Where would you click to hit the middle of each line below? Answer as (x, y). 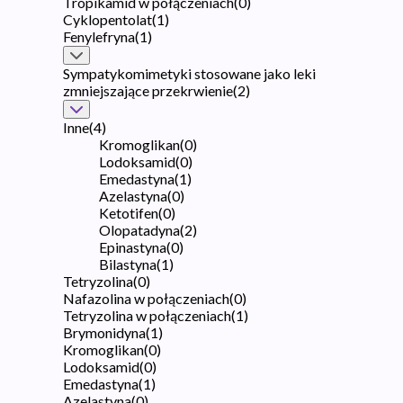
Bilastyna (128, 264)
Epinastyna (133, 246)
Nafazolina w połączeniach (146, 298)
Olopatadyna (139, 229)
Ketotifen (129, 212)
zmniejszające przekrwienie (148, 90)
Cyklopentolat (107, 19)
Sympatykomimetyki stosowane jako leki (189, 73)
